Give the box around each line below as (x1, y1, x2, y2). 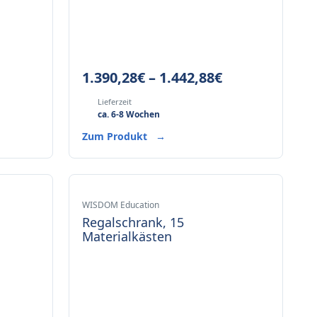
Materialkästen (81, 228, 172, 245)
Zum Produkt (81, 129, 150, 143)
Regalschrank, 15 (81, 214, 184, 231)
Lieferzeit (97, 96, 132, 107)
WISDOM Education (81, 199, 159, 211)
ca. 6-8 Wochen (97, 108, 160, 120)
